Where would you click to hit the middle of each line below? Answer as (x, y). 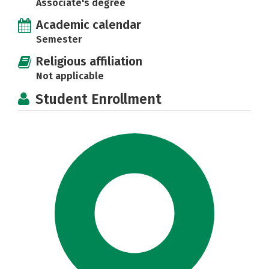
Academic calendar (89, 25)
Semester (59, 39)
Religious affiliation (89, 61)
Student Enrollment (98, 99)
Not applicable (70, 76)
